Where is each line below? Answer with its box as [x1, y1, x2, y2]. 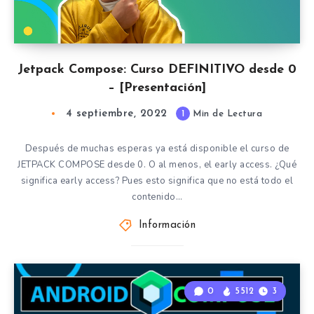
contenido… [132, 191, 182, 203]
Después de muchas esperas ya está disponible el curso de [25, 142, 289, 155]
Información [138, 220, 196, 231]
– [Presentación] [108, 81, 206, 95]
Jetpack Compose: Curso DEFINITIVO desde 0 [18, 63, 296, 76]
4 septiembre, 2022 [65, 109, 168, 119]
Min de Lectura [189, 109, 263, 118]
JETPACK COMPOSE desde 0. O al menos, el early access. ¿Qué [18, 158, 296, 171]
